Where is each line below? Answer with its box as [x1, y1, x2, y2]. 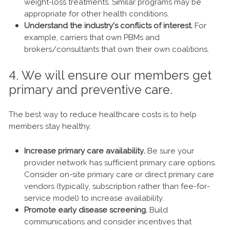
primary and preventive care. [9, 82, 172, 98]
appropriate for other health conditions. [24, 9, 169, 19]
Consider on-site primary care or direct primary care [24, 170, 214, 180]
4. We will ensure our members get [9, 68, 212, 83]
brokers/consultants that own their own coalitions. [24, 45, 209, 54]
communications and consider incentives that [24, 217, 191, 227]
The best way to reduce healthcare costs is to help [9, 110, 197, 120]
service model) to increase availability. [24, 194, 164, 203]
